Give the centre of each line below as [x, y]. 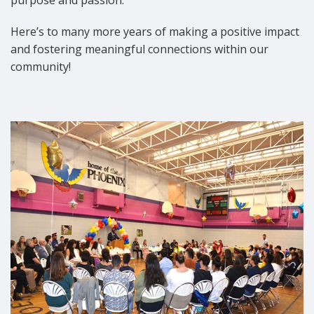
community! [41, 66]
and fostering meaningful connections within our [139, 49]
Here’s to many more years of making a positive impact [155, 31]
